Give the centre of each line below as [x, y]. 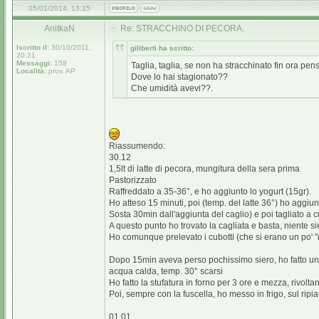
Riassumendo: [137, 146]
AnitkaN [59, 28]
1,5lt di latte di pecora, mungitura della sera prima [204, 169]
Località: [31, 71]
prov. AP [61, 71]
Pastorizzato [133, 180]
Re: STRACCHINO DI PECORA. [182, 28]
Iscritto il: [33, 47]
